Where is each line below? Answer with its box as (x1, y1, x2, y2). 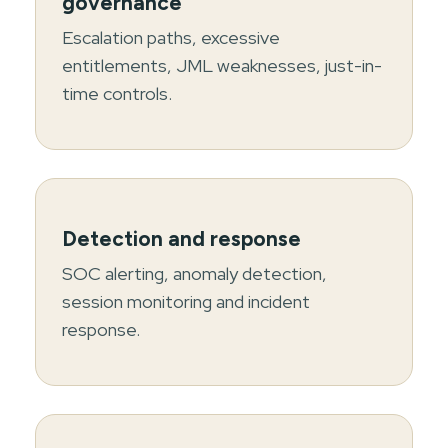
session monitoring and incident (62, 289, 310, 313)
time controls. (62, 81, 172, 105)
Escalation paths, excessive (62, 25, 280, 49)
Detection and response (62, 225, 301, 251)
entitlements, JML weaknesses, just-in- (62, 53, 382, 77)
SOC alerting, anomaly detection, (62, 261, 327, 285)
